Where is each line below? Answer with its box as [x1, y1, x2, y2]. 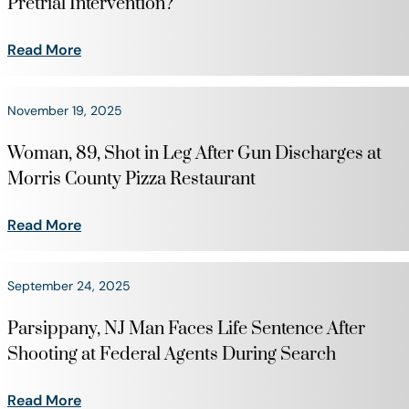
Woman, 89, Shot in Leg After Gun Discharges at [7, 142, 382, 166]
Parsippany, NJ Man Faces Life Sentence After [7, 318, 365, 341]
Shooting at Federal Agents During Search [7, 343, 336, 367]
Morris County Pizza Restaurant [7, 168, 256, 192]
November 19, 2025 [7, 102, 122, 120]
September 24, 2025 [7, 278, 131, 295]
